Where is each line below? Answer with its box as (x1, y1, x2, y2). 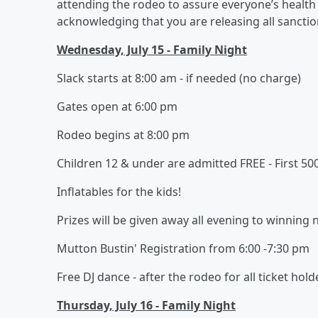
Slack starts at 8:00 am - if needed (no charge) (57, 70, 301, 86)
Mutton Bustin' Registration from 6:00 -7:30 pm (57, 240, 309, 256)
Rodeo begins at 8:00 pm (57, 126, 190, 143)
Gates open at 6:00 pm (57, 98, 177, 114)
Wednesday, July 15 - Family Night (57, 41, 247, 57)
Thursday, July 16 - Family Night (57, 297, 236, 313)
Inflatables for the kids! (57, 183, 181, 199)
